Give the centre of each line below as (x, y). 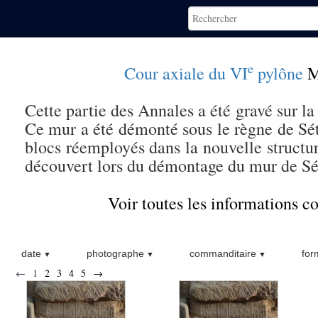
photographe (115, 253)
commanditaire (223, 253)
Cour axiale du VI (186, 73)
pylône (278, 73)
